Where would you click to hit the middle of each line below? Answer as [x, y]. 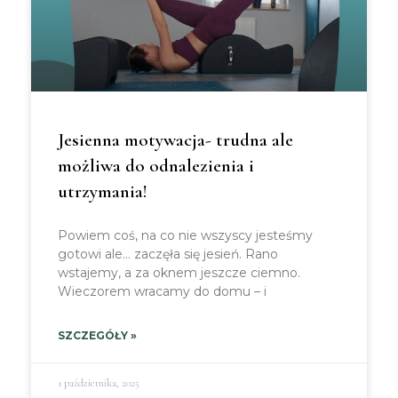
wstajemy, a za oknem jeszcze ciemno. [179, 273]
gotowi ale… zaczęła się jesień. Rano [168, 254]
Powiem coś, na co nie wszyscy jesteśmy [185, 235]
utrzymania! [103, 191]
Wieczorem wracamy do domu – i [162, 291]
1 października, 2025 [99, 383]
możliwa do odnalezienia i [156, 166]
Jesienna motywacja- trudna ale [175, 140]
